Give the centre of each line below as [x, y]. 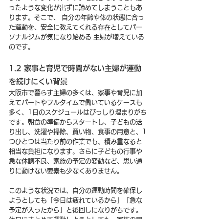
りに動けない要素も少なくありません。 [66, 171]
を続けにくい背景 [38, 81]
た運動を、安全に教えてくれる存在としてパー [76, 27]
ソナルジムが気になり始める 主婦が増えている [77, 37]
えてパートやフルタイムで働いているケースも [76, 102]
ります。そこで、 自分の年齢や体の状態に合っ [77, 17]
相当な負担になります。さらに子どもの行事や [76, 151]
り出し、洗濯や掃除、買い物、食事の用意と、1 [78, 131]
